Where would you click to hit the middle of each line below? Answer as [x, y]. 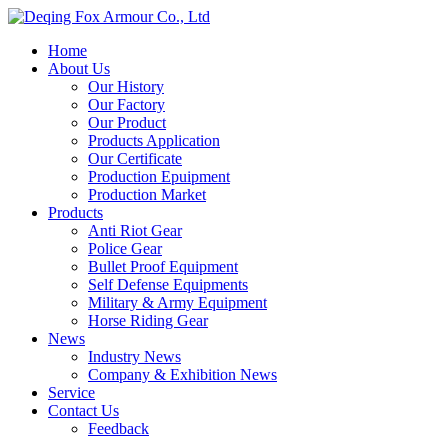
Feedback [118, 428]
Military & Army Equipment [177, 302]
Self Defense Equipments [168, 284]
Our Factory [126, 104]
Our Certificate [135, 158]
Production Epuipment [159, 176]
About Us [79, 68]
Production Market [147, 194]
